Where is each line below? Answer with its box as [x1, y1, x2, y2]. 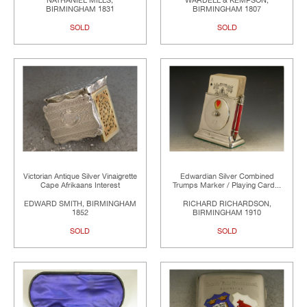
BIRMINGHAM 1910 [193, 208, 262, 218]
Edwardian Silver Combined [180, 172, 274, 182]
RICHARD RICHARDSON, [182, 199, 271, 209]
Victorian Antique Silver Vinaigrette [23, 172, 137, 182]
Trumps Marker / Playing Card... [173, 181, 282, 191]
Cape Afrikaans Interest [40, 181, 120, 191]
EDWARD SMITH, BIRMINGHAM [23, 199, 136, 209]
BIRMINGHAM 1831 [45, 4, 114, 14]
